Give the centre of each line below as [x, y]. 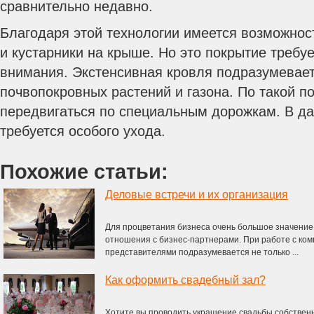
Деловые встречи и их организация [197, 194]
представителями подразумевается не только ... [202, 252]
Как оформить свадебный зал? [185, 280]
